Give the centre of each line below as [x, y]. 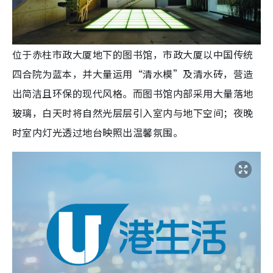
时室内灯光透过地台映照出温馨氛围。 [98, 132]
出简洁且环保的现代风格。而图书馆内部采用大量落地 [133, 93]
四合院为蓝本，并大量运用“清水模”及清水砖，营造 [133, 73]
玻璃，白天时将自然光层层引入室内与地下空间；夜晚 [133, 112]
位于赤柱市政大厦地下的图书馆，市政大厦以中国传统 [133, 54]
